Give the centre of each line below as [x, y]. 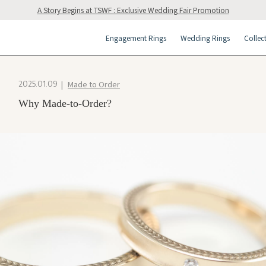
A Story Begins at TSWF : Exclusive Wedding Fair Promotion [133, 10]
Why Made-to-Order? [65, 103]
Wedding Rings [205, 38]
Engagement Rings [136, 38]
